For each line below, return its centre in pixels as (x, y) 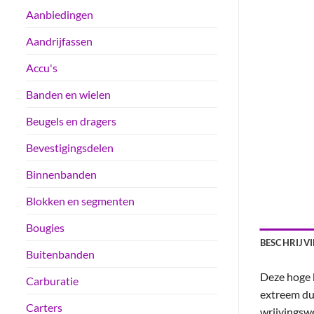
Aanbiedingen (60, 15)
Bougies (45, 228)
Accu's (42, 68)
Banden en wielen (68, 95)
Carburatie (52, 281)
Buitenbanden (60, 254)
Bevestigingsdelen (70, 148)
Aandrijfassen (59, 41)
